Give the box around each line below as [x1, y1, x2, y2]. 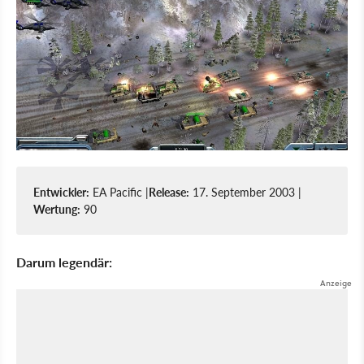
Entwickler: [33, 184, 89, 201]
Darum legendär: [16, 253, 112, 272]
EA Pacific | [89, 184, 149, 201]
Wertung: [33, 201, 80, 218]
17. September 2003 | [189, 184, 301, 201]
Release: [149, 184, 189, 201]
